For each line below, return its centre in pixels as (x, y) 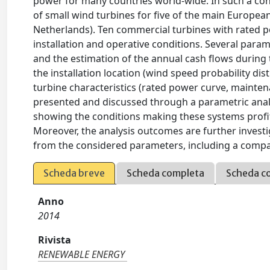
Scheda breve (74, 173)
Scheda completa (166, 173)
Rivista (55, 240)
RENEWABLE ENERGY (82, 254)
